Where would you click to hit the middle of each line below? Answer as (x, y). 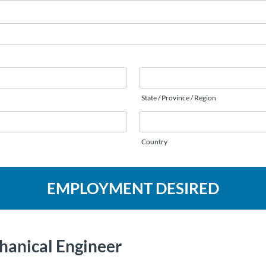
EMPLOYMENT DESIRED (133, 188)
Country (154, 142)
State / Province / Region (179, 98)
